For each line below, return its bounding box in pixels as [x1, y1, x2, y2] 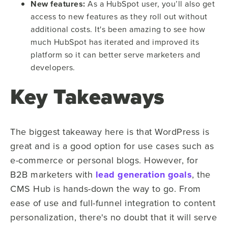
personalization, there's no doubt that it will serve [10, 210, 217, 223]
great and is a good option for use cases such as [10, 139, 214, 152]
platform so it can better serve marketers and [31, 48, 201, 60]
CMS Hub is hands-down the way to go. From [10, 182, 201, 195]
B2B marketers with [10, 167, 96, 181]
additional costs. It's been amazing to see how [31, 23, 205, 35]
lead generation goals [95, 167, 192, 181]
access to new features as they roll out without [31, 10, 208, 22]
